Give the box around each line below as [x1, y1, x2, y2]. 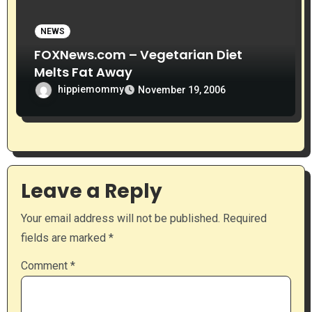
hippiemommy [58, 83, 125, 95]
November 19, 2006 [138, 84, 226, 95]
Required [222, 211, 267, 225]
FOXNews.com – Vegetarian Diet [34, 45, 243, 63]
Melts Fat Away [34, 63, 133, 81]
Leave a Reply [20, 178, 162, 205]
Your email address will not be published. [20, 211, 220, 225]
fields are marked [20, 231, 109, 244]
